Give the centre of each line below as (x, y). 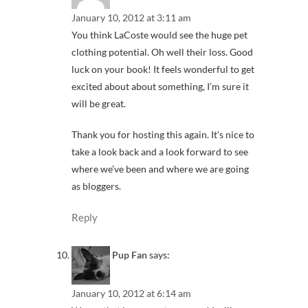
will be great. (99, 104)
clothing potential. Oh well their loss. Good (162, 52)
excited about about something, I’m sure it (160, 87)
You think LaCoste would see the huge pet (159, 35)
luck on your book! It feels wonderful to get (163, 69)
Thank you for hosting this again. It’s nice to (163, 135)
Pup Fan (130, 254)
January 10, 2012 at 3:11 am (131, 18)
